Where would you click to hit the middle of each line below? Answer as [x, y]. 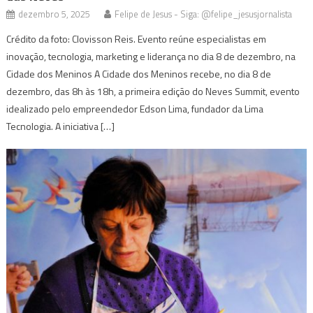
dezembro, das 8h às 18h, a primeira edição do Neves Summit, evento [153, 91]
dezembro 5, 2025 [54, 14]
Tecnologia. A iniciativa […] [61, 126]
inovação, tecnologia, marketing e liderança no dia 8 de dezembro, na [151, 56]
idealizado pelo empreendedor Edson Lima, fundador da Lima [135, 108]
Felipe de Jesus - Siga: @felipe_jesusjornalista [204, 14]
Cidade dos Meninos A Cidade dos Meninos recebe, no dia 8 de [139, 73]
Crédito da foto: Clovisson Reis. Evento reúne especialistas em [137, 38]
